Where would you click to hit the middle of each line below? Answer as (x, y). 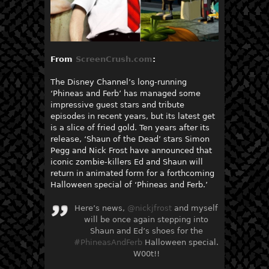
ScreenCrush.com (114, 59)
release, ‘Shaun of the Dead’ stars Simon (130, 139)
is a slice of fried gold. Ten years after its (130, 128)
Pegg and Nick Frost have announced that (131, 151)
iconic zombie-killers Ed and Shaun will (127, 162)
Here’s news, (101, 208)
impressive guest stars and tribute (117, 105)
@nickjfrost (150, 208)
